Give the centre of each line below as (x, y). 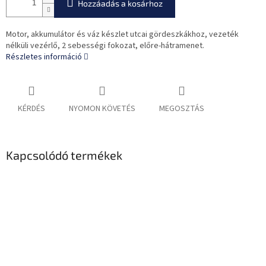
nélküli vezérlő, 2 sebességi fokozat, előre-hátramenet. (105, 46)
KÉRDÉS (31, 109)
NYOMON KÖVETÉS (102, 109)
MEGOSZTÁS (182, 109)
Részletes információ (44, 57)
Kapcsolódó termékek (64, 155)
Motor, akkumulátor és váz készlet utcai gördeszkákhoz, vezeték (122, 35)
